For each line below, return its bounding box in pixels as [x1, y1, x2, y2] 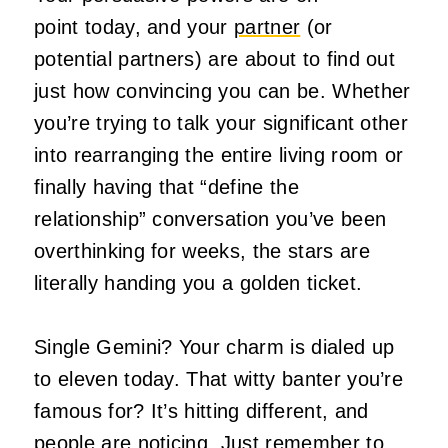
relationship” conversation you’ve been [34, 207, 387, 230]
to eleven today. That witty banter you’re [34, 367, 404, 390]
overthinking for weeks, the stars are [34, 239, 370, 262]
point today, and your [34, 15, 235, 38]
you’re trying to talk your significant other [34, 111, 409, 134]
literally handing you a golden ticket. [34, 271, 363, 294]
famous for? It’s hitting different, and [34, 399, 369, 422]
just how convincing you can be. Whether [34, 79, 411, 102]
